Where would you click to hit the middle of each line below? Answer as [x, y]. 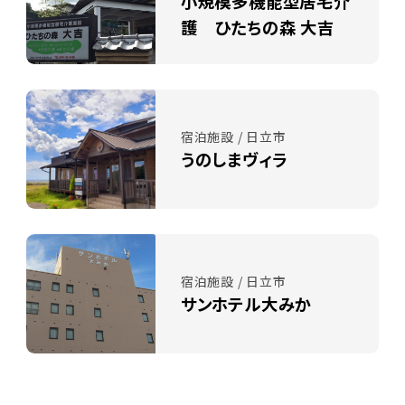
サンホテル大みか [246, 303]
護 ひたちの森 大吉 [257, 28]
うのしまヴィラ [234, 159]
